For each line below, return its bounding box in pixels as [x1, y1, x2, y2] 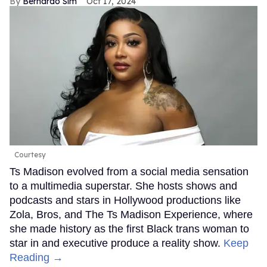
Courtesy [14, 150, 46, 160]
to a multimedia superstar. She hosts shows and [10, 180, 237, 193]
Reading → [10, 252, 63, 264]
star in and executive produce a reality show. [10, 237, 223, 250]
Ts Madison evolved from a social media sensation [10, 166, 249, 178]
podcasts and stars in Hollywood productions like [10, 194, 241, 207]
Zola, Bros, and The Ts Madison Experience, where [10, 209, 253, 221]
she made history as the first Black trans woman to [10, 223, 249, 235]
